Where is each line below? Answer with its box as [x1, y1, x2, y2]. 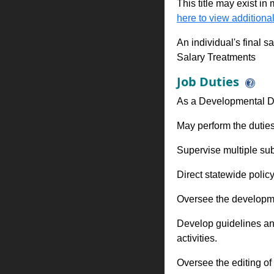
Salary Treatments [176, 52, 256, 62]
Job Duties [176, 73, 239, 90]
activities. [176, 233, 217, 243]
